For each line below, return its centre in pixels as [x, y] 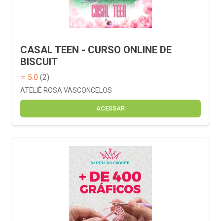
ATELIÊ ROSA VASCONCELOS [66, 90]
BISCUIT [39, 61]
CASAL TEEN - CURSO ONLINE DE [96, 50]
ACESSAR [110, 108]
